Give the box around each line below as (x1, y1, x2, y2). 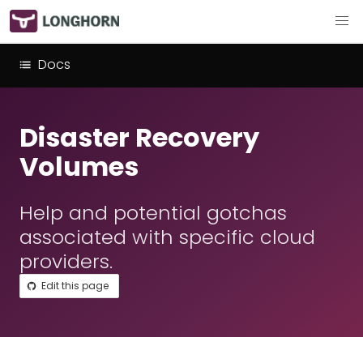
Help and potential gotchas (19, 199, 287, 226)
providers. (19, 248, 113, 275)
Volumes (19, 148, 139, 185)
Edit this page (41, 279, 109, 293)
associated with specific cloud (19, 224, 315, 250)
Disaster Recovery (19, 119, 259, 156)
